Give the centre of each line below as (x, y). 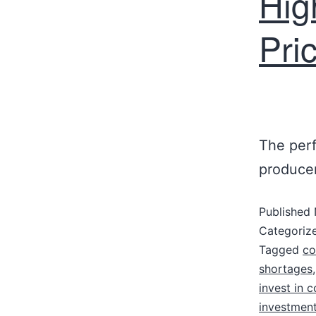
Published (286, 212)
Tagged (281, 250)
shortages (286, 269)
